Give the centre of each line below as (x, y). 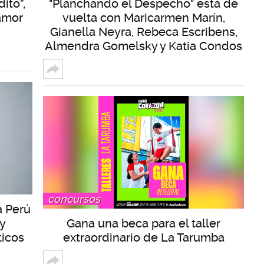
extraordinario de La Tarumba (143, 238)
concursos (74, 199)
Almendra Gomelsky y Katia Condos (143, 46)
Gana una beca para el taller (143, 224)
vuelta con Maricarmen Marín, (143, 17)
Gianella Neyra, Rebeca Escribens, (143, 32)
